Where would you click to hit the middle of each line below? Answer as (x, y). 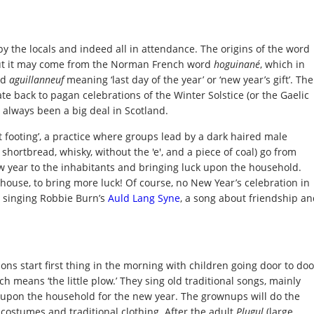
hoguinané (237, 64)
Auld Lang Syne (144, 198)
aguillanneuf (36, 80)
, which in (282, 64)
